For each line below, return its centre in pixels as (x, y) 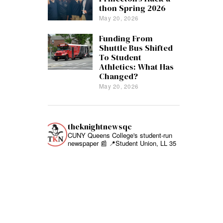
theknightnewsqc (100, 126)
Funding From (126, 38)
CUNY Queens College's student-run (120, 135)
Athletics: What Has (136, 67)
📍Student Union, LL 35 (142, 143)
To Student (120, 57)
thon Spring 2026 (132, 8)
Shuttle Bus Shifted (136, 48)
